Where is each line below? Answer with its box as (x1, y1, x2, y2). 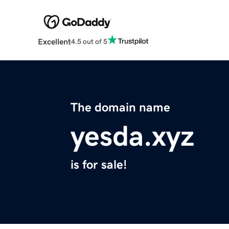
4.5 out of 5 (71, 37, 107, 45)
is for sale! (71, 158, 127, 171)
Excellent (37, 37, 71, 46)
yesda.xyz (71, 122, 194, 151)
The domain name (71, 101, 170, 114)
